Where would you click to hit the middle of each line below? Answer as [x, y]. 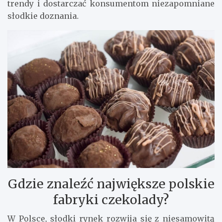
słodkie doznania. [43, 16]
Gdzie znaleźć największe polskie [111, 184]
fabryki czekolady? [111, 200]
